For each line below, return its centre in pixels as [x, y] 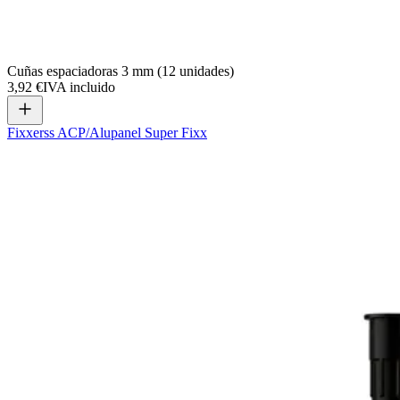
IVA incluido [79, 87]
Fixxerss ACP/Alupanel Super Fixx [107, 133]
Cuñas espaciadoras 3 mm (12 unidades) [121, 71]
